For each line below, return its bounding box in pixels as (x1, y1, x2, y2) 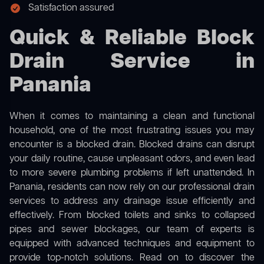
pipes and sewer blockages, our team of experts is (9, 223, 255, 237)
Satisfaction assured (28, 2, 114, 15)
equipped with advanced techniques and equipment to (9, 237, 255, 251)
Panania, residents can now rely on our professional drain (9, 181, 255, 194)
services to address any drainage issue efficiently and (9, 195, 255, 209)
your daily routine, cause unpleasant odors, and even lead (9, 153, 255, 166)
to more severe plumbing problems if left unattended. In (9, 167, 255, 180)
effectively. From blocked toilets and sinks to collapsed (9, 209, 255, 223)
